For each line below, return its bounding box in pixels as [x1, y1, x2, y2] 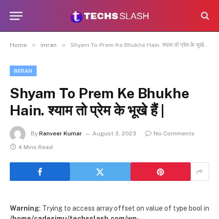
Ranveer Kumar [39, 130, 82, 137]
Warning [10, 204, 39, 212]
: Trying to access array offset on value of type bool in [39, 204, 209, 212]
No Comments [153, 130, 195, 137]
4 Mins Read [18, 144, 53, 151]
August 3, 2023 [92, 130, 136, 137]
